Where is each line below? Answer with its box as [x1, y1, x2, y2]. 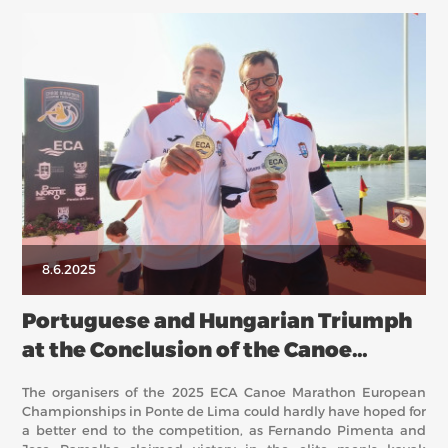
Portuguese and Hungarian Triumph [22, 306, 413, 336]
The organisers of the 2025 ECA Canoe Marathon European [22, 384, 426, 402]
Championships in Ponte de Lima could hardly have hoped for [22, 403, 426, 421]
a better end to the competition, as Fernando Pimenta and [22, 422, 426, 440]
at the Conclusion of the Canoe [22, 335, 353, 365]
